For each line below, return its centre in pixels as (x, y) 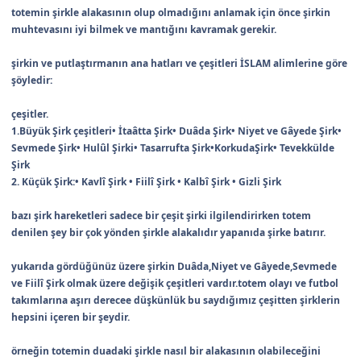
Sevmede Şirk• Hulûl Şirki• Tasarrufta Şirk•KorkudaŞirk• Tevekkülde (173, 148)
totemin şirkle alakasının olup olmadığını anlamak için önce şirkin (171, 13)
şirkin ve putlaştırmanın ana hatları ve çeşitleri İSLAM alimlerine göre (179, 64)
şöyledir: (32, 81)
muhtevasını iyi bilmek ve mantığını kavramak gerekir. (144, 30)
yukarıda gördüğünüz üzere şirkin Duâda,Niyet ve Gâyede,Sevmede (174, 267)
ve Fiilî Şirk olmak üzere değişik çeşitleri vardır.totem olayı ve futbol (175, 284)
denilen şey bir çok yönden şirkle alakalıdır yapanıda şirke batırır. (168, 233)
